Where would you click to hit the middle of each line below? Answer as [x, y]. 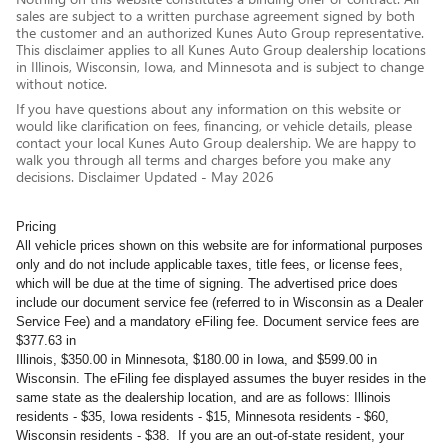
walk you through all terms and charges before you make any [203, 160]
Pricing [36, 227]
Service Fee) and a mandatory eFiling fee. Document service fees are [217, 322]
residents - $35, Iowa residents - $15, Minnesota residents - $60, [202, 417]
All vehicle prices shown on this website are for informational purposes [219, 246]
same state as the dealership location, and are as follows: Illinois [203, 398]
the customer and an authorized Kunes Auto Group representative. [220, 33]
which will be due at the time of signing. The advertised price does [207, 284]
